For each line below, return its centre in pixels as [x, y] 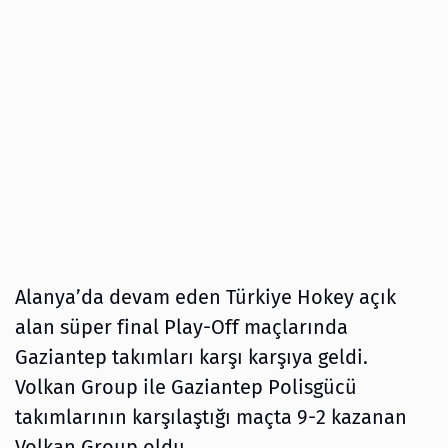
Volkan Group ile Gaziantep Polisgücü [186, 386]
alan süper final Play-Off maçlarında [181, 326]
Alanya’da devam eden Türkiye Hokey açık [205, 296]
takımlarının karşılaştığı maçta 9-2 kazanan [211, 416]
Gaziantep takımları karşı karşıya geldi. [191, 356]
